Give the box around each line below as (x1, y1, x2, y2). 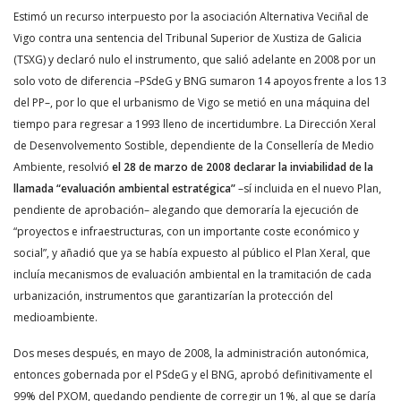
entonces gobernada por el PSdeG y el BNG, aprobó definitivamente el (13, 367, 372, 382)
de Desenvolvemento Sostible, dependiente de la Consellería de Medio (13, 138, 374, 153)
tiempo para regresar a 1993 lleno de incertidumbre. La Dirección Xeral (13, 116, 376, 132)
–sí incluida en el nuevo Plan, (235, 181, 381, 196)
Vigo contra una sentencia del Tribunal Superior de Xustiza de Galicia (13, 30, 362, 46)
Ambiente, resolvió (13, 159, 112, 175)
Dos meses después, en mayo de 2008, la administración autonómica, (13, 346, 369, 361)
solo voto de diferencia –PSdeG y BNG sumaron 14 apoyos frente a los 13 (13, 73, 387, 89)
